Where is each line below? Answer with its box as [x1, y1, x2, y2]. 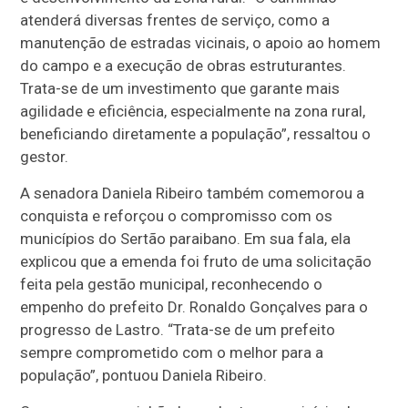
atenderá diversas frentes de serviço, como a [20, 10, 331, 29]
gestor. [20, 147, 69, 166]
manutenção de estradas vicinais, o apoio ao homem [20, 33, 382, 52]
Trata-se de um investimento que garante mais [20, 78, 341, 97]
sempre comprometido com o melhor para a [20, 342, 324, 362]
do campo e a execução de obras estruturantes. [20, 56, 347, 75]
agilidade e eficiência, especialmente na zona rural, [20, 101, 366, 120]
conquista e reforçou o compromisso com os [20, 206, 333, 225]
